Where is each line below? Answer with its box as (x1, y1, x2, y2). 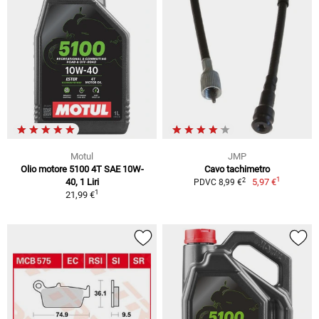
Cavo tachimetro (204, 164, 270, 174)
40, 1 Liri (65, 177, 99, 187)
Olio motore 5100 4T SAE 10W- (20, 164, 144, 174)
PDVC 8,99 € (193, 177, 242, 187)
